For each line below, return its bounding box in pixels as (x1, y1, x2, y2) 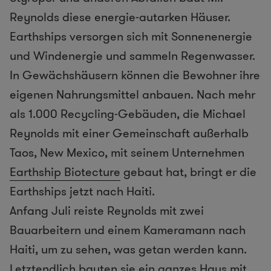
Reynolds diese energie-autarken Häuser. (10, 8, 230, 26)
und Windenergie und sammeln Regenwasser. (10, 47, 255, 65)
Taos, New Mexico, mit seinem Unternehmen (10, 144, 244, 162)
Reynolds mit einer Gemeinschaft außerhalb (10, 125, 249, 142)
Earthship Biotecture (10, 163, 120, 181)
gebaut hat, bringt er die (120, 163, 256, 181)
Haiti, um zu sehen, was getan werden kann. (10, 241, 247, 258)
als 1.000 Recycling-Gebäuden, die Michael (10, 105, 246, 123)
